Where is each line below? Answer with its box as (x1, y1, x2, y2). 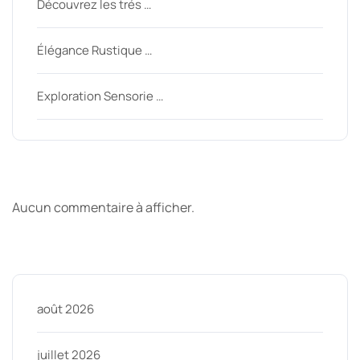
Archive (12, 235, 106, 271)
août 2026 (37, 301, 94, 318)
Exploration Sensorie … (37, 88, 163, 105)
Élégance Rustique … (37, 42, 152, 59)
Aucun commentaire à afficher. (12, 198, 194, 217)
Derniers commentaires (12, 158, 303, 194)
